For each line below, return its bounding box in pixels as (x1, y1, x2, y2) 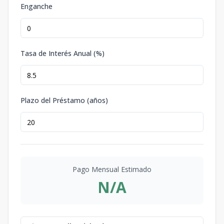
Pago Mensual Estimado (72, 164, 151, 174)
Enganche (20, 1, 52, 11)
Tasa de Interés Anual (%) (20, 48, 104, 58)
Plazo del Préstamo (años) (20, 95, 108, 105)
